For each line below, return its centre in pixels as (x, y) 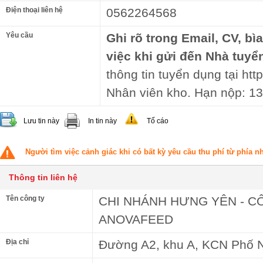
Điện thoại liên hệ (34, 10)
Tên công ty (25, 198)
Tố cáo (158, 121)
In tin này (102, 121)
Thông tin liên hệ (43, 177)
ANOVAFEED (136, 219)
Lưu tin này (41, 121)
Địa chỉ (17, 242)
